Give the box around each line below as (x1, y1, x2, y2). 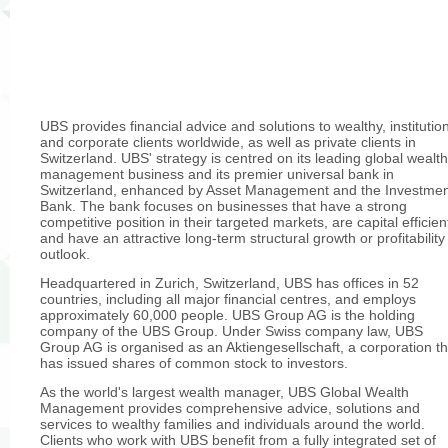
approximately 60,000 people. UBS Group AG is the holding (40, 306, 415, 323)
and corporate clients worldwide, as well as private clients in (40, 133, 416, 150)
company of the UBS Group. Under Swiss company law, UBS (40, 322, 423, 339)
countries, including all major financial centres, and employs (40, 290, 416, 307)
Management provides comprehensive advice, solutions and (40, 400, 420, 417)
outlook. (40, 245, 90, 262)
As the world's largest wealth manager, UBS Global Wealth (40, 384, 409, 401)
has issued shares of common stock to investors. (40, 354, 348, 371)
